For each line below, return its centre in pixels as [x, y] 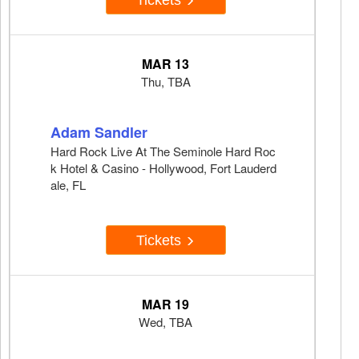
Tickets [161, 240]
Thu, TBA [165, 82]
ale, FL [68, 185]
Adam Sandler [99, 133]
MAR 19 [165, 305]
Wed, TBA [165, 322]
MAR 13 [165, 64]
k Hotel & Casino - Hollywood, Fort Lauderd [163, 168]
